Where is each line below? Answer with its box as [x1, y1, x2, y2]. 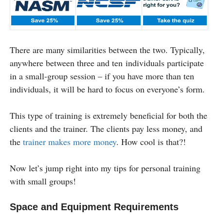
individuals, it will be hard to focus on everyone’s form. [10, 83, 205, 95]
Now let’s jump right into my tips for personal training [10, 162, 200, 174]
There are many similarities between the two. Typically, [10, 43, 205, 55]
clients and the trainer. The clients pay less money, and [10, 122, 202, 134]
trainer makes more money [23, 135, 116, 147]
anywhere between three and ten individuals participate [10, 56, 204, 69]
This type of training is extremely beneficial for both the [10, 109, 207, 121]
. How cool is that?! [116, 135, 186, 147]
